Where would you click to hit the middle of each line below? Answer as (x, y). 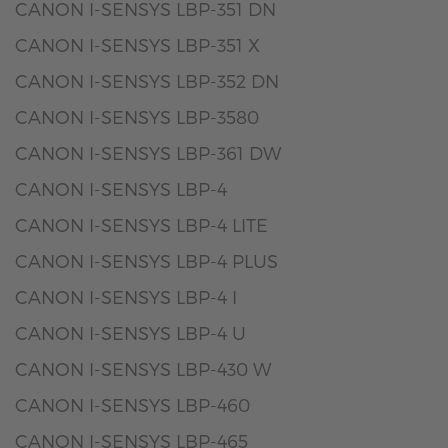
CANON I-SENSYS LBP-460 (132, 404)
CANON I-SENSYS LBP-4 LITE (141, 224)
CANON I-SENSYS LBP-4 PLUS (146, 260)
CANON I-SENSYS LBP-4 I (126, 296)
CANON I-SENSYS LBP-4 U (130, 332)
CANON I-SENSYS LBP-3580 (137, 116)
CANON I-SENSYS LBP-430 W (143, 368)
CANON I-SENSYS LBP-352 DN (147, 80)
